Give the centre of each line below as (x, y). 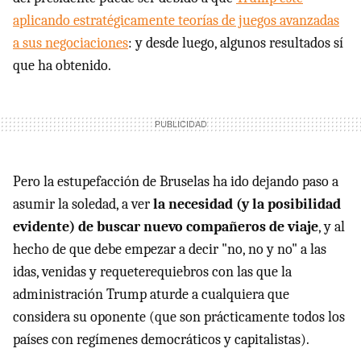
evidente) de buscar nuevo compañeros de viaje (166, 227)
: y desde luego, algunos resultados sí (236, 44)
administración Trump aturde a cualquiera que (151, 295)
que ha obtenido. (62, 66)
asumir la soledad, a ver (83, 205)
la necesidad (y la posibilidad (247, 205)
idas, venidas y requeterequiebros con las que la (152, 272)
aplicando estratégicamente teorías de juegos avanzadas (176, 21)
